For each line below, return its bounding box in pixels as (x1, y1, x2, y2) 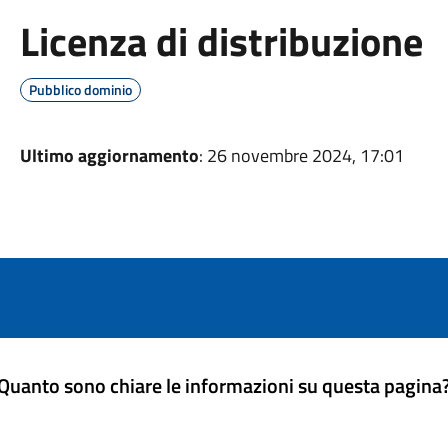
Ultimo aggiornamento (19, 141, 199, 169)
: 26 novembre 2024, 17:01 (198, 141, 404, 169)
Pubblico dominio (28, 78, 132, 100)
